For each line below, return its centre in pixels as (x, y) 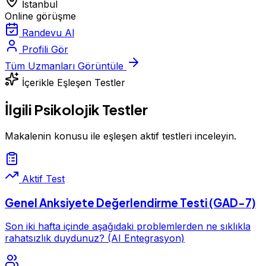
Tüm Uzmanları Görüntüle (64, 66)
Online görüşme (40, 16)
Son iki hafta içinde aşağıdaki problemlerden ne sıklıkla (128, 227)
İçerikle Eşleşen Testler (74, 83)
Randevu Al (48, 33)
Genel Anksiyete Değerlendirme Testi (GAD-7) (130, 202)
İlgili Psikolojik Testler (76, 109)
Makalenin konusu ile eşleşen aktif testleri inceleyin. (121, 136)
